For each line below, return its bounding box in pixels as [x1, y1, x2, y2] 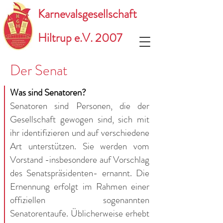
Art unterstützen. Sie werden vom [10, 139, 149, 153]
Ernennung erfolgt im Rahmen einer [10, 180, 149, 193]
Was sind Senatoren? [10, 86, 86, 99]
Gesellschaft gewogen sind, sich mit [10, 112, 149, 126]
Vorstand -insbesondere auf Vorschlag [10, 153, 149, 166]
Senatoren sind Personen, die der [10, 99, 149, 112]
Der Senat [10, 60, 68, 81]
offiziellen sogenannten [10, 193, 149, 207]
